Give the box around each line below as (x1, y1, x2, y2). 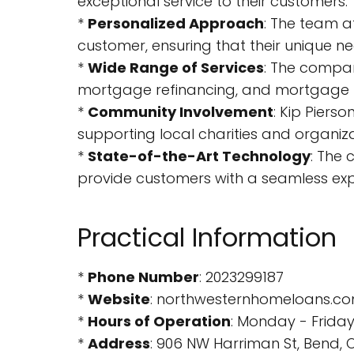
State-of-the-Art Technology (88, 146, 311, 166)
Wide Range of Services (88, 58, 264, 77)
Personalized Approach (88, 13, 264, 33)
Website (88, 289, 150, 309)
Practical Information (77, 220, 337, 255)
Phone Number (88, 267, 199, 287)
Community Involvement (88, 102, 273, 122)
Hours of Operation (88, 311, 231, 331)
